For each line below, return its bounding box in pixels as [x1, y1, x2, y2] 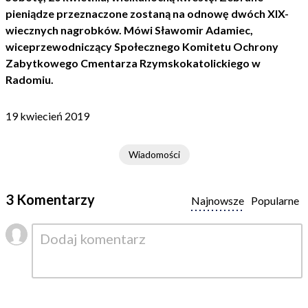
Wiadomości [128, 148, 180, 160]
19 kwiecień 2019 [5, 109, 89, 122]
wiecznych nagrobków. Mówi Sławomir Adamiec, [5, 23, 253, 36]
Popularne [251, 194, 299, 207]
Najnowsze [191, 194, 244, 207]
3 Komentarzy [5, 191, 95, 208]
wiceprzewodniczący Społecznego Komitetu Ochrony [5, 40, 278, 53]
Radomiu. [5, 73, 54, 86]
